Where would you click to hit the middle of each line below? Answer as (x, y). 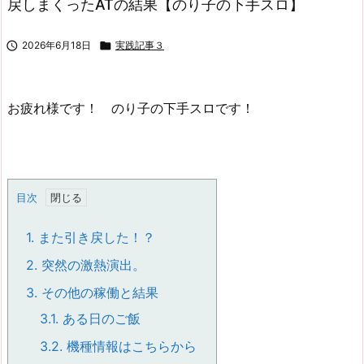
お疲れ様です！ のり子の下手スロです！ (131, 108)
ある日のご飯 (100, 318)
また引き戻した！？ (95, 237)
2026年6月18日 (56, 45)
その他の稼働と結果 (98, 292)
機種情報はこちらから (130, 346)
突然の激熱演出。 (91, 264)
